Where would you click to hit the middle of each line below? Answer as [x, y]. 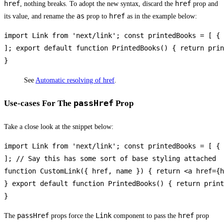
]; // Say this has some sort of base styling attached [110, 158]
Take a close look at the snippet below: [59, 126]
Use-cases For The [39, 103]
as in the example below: [161, 16]
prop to [97, 16]
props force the [72, 215]
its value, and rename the [40, 16]
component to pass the [145, 215]
